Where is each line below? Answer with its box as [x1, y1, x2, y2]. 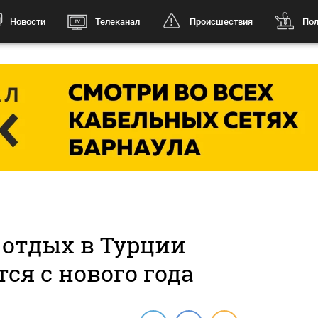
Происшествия [189, 16, 253, 27]
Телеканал [94, 16, 140, 27]
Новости [9, 16, 45, 27]
